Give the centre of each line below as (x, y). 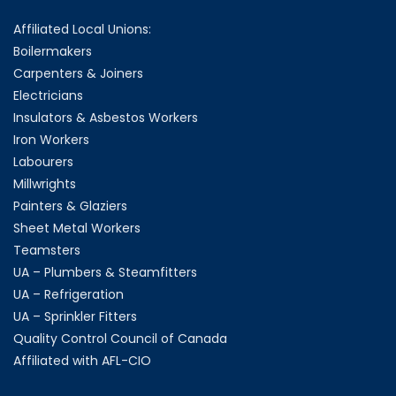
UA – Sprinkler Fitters (75, 316)
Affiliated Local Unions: (82, 29)
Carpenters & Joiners (78, 73)
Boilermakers (53, 51)
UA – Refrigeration (69, 294)
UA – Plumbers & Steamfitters (105, 272)
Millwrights (45, 183)
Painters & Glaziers (70, 206)
